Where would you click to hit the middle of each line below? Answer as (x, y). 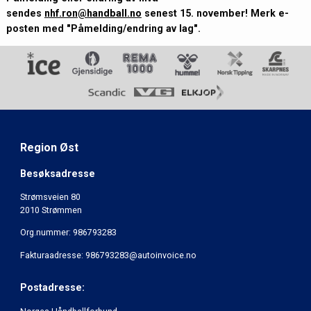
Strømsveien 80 (50, 197)
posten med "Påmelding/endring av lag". (103, 28)
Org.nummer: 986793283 (68, 233)
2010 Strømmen (51, 210)
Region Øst (49, 148)
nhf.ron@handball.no (93, 13)
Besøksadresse (57, 173)
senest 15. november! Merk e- (215, 13)
